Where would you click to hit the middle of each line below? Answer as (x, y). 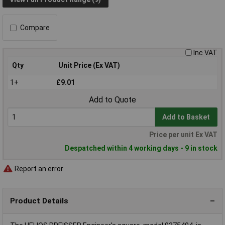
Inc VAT (205, 53)
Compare (35, 28)
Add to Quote (113, 100)
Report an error (38, 168)
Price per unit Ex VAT (183, 135)
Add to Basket (186, 117)
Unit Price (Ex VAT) (89, 66)
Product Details (39, 201)
